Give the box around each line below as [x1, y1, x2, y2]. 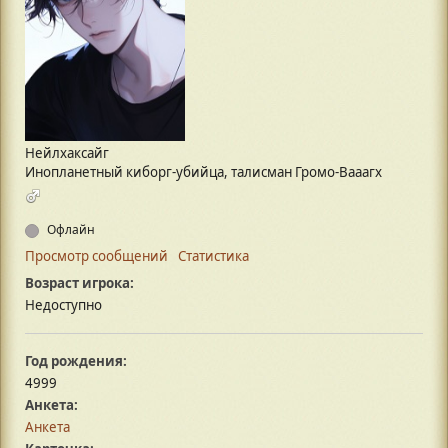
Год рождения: [25, 352, 127, 371]
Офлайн [44, 221, 95, 239]
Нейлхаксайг [25, 144, 109, 163]
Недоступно [25, 296, 102, 315]
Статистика [178, 247, 249, 266]
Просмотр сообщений [25, 247, 168, 266]
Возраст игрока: [25, 274, 134, 293]
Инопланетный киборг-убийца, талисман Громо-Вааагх [25, 163, 382, 182]
